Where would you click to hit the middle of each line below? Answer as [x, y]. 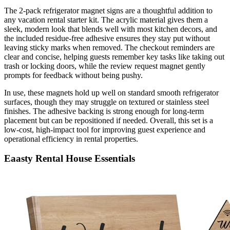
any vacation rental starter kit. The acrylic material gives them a [106, 20]
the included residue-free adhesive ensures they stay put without [107, 38]
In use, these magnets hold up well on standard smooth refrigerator [111, 92]
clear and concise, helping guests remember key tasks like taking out [114, 56]
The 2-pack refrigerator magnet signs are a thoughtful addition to [108, 10]
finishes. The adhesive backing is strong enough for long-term [104, 111]
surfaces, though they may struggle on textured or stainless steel [107, 102]
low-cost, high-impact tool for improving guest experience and [105, 129]
